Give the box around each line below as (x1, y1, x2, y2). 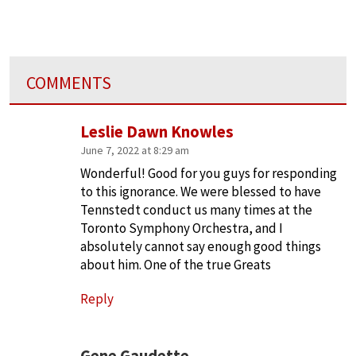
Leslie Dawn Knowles (80, 122, 234, 143)
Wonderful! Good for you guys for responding (80, 164, 337, 183)
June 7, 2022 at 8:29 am (80, 143, 189, 158)
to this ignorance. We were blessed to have (80, 183, 321, 201)
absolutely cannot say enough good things (80, 238, 321, 256)
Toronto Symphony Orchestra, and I (80, 219, 283, 238)
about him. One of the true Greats (80, 256, 271, 274)
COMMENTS (26, 72, 111, 95)
